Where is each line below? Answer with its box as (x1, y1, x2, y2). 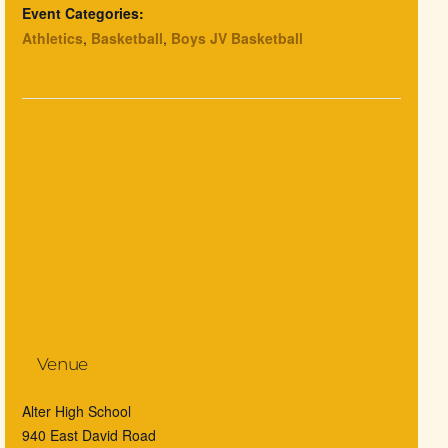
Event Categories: (21, 3, 144, 24)
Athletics (21, 28, 83, 49)
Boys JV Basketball (170, 28, 303, 49)
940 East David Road (21, 425, 156, 446)
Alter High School (21, 401, 131, 422)
